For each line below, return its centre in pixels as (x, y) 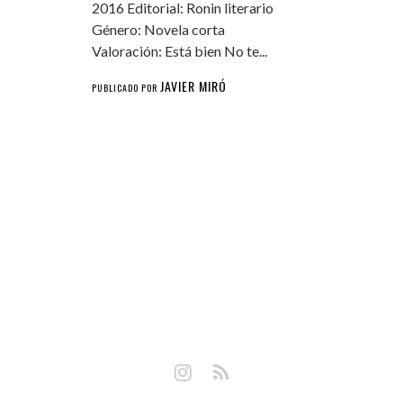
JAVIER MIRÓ (193, 85)
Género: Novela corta (158, 29)
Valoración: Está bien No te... (179, 50)
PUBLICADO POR (125, 87)
